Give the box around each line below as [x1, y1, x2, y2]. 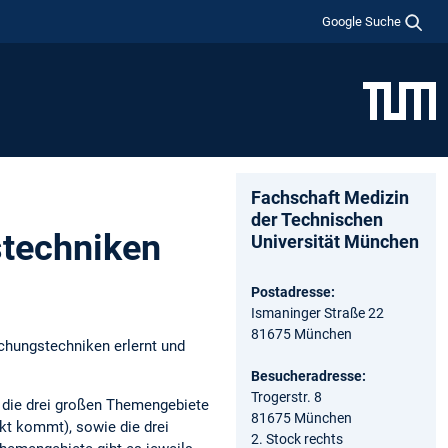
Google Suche [322, 13, 402, 29]
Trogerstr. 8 [251, 388, 322, 405]
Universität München [251, 230, 419, 252]
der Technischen [251, 208, 383, 230]
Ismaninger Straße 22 [251, 304, 384, 321]
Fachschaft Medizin [251, 186, 409, 208]
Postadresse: [251, 283, 335, 300]
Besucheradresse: [251, 367, 366, 384]
